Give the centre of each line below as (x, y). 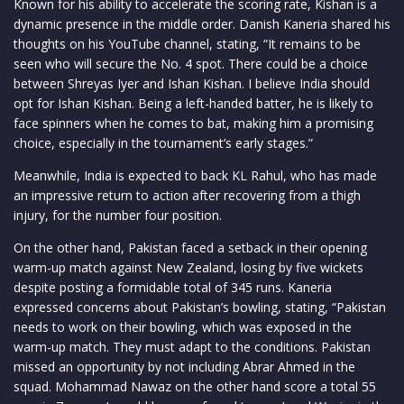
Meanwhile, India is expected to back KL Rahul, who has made (195, 175)
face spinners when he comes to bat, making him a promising (193, 123)
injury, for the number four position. (118, 215)
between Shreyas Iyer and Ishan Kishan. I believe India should (192, 83)
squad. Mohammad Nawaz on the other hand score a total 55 (195, 386)
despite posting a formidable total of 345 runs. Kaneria (173, 287)
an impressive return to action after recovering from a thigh (187, 195)
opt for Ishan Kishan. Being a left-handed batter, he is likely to (193, 103)
